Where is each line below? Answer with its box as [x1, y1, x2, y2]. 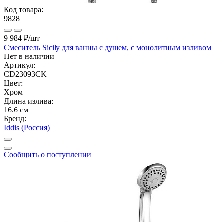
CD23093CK [4, 69, 47, 78]
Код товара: [4, 5, 43, 14]
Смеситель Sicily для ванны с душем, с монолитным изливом [4, 43, 211, 52]
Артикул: [4, 60, 35, 69]
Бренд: [4, 114, 26, 123]
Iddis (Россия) [4, 123, 50, 132]
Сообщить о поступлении [4, 150, 91, 159]
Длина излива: [4, 96, 53, 105]
